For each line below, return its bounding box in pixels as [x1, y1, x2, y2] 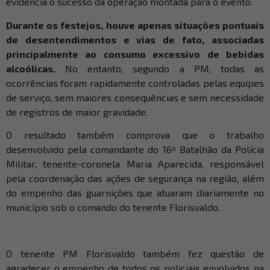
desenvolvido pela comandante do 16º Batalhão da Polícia [6, 143, 264, 155]
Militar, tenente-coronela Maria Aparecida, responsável [6, 158, 264, 170]
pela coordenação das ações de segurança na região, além [6, 172, 264, 184]
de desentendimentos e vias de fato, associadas [6, 33, 264, 45]
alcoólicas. [6, 62, 55, 74]
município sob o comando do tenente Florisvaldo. [6, 201, 220, 213]
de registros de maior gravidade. [6, 105, 148, 118]
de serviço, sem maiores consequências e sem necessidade [6, 91, 264, 103]
